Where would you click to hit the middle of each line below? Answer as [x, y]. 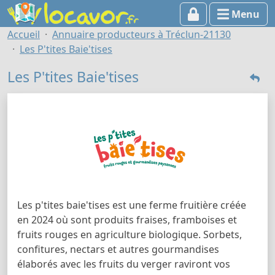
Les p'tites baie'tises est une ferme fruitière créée [132, 205]
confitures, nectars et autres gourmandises [118, 249]
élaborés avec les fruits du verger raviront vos [124, 264]
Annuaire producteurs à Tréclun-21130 [141, 34]
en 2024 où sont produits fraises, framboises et [127, 219]
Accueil [24, 34]
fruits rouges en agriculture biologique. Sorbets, [130, 234]
